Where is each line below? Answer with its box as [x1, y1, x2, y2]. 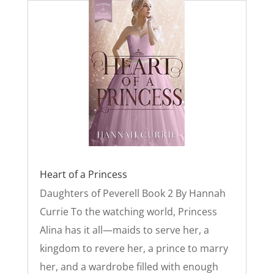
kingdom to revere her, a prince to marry [39, 241, 228, 255]
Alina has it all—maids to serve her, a [39, 223, 209, 237]
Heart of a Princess [39, 167, 127, 181]
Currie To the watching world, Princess [39, 204, 217, 218]
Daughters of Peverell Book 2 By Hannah [39, 186, 226, 200]
